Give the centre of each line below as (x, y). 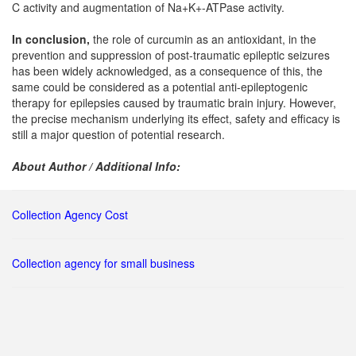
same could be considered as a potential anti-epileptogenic (160, 87)
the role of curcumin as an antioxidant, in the (203, 39)
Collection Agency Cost (70, 215)
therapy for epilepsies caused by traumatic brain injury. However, (174, 103)
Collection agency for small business (103, 263)
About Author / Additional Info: (96, 166)
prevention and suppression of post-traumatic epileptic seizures (171, 55)
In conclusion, (51, 39)
